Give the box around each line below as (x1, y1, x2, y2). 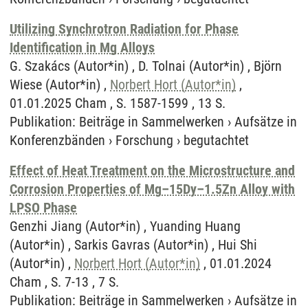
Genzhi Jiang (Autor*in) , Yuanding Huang (10, 218, 241, 234)
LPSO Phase (10, 199, 77, 216)
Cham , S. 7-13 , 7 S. (10, 274, 119, 290)
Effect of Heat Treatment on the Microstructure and (10, 162, 295, 179)
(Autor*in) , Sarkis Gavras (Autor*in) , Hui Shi (10, 236, 257, 253)
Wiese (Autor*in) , (10, 76, 110, 93)
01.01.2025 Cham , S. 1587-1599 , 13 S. (10, 95, 225, 111)
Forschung (115, 132, 173, 148)
